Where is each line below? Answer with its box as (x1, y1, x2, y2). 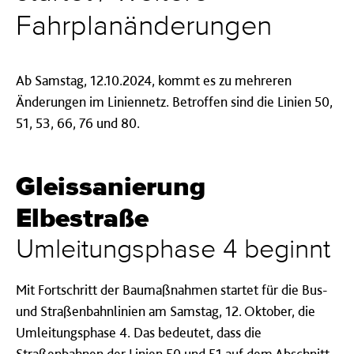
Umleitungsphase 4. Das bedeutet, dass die (16, 324, 262, 341)
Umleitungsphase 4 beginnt (16, 237, 330, 264)
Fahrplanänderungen (16, 13, 272, 41)
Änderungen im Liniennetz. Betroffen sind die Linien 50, (16, 93, 333, 110)
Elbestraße (16, 205, 149, 232)
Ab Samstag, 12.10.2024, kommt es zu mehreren (16, 72, 292, 88)
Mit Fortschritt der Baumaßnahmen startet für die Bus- (16, 281, 327, 298)
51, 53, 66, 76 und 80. (16, 115, 140, 131)
